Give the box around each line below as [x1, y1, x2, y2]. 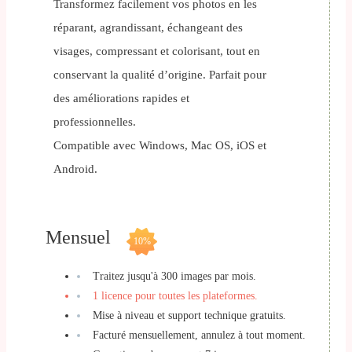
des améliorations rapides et [53, 92, 189, 105]
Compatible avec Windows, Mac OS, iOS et [53, 139, 266, 152]
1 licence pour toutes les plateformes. [93, 290, 258, 302]
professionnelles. [53, 115, 136, 129]
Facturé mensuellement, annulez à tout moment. [93, 329, 306, 342]
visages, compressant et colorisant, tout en [53, 45, 260, 58]
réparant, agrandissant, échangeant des [53, 21, 243, 35]
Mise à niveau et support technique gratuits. [93, 310, 286, 322]
